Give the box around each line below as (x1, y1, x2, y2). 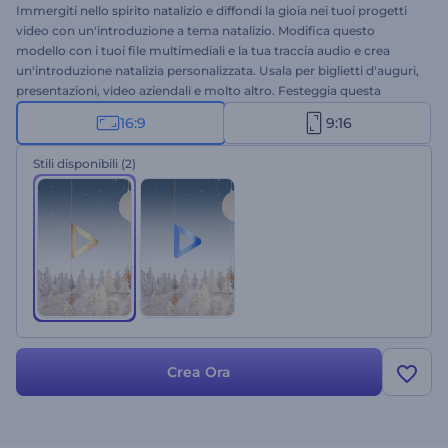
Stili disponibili (33, 156, 118, 171)
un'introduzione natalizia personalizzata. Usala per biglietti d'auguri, (16, 63, 419, 78)
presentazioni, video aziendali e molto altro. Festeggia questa (16, 83, 381, 98)
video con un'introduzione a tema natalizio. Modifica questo (16, 23, 375, 38)
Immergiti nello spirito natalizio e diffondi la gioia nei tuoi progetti (16, 3, 407, 18)
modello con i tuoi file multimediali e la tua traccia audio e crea (16, 43, 390, 58)
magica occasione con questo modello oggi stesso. (16, 103, 323, 118)
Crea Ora (167, 363, 231, 381)
